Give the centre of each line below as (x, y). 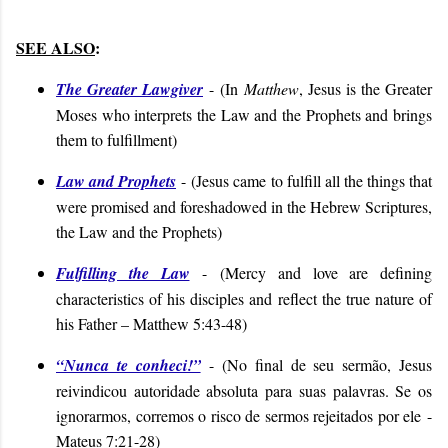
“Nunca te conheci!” (128, 364)
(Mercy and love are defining (326, 272)
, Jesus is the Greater (365, 88)
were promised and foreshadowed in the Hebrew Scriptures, (244, 206)
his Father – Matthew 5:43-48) (151, 323)
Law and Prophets (116, 180)
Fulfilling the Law (123, 272)
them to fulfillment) (116, 139)
